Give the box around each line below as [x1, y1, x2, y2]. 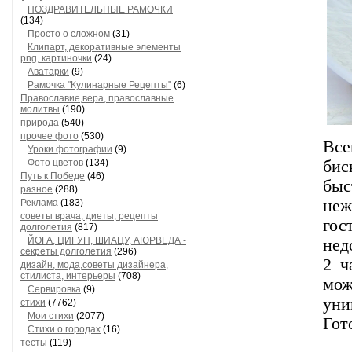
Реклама [20, 197, 58, 208]
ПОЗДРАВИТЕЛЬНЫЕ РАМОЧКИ [27, 4, 173, 15]
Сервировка [27, 284, 81, 295]
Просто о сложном [27, 28, 110, 39]
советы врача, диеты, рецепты [20, 211, 158, 222]
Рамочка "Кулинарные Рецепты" [27, 79, 171, 90]
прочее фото [20, 130, 79, 141]
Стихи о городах [27, 324, 101, 335]
